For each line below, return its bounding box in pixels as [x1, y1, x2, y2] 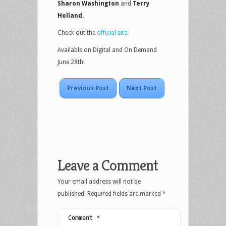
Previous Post [67, 85, 109, 92]
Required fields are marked [87, 190, 162, 198]
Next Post [127, 85, 157, 92]
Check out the [58, 29, 95, 37]
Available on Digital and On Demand [58, 46, 157, 54]
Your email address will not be [58, 178, 141, 186]
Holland [58, 12, 82, 20]
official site [95, 29, 127, 37]
